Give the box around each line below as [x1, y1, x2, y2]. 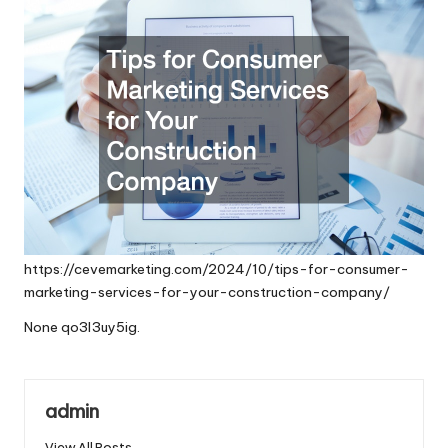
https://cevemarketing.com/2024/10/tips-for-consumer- [24, 260, 409, 279]
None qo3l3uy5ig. [24, 318, 140, 337]
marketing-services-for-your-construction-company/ [24, 283, 390, 302]
